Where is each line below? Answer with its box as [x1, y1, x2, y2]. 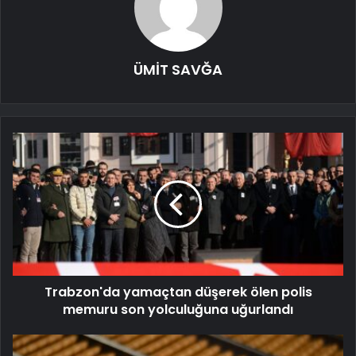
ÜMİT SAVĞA [133, 60, 222, 80]
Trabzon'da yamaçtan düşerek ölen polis [44, 283, 312, 302]
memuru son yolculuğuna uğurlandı [63, 300, 293, 319]
